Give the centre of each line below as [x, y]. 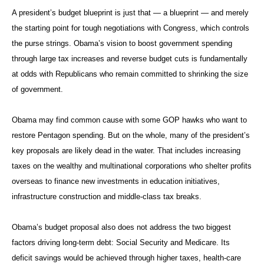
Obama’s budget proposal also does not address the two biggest [121, 227]
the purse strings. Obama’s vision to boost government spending [122, 43]
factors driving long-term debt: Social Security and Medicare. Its [121, 242]
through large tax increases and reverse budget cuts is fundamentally [130, 59]
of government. [37, 89]
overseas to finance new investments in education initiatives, [116, 181]
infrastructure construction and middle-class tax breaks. [107, 197]
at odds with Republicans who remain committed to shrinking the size [130, 74]
